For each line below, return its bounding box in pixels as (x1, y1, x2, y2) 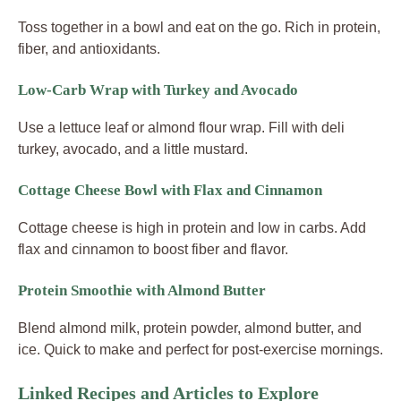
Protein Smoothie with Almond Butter (18, 281, 266, 299)
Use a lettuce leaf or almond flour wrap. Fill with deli (18, 119, 345, 135)
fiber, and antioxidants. (18, 40, 160, 56)
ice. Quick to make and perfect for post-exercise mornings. (18, 341, 383, 357)
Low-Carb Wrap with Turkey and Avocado (18, 81, 298, 98)
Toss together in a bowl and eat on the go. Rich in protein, (18, 19, 380, 35)
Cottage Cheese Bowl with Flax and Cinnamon (18, 181, 322, 199)
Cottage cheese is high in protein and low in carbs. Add (18, 219, 366, 235)
